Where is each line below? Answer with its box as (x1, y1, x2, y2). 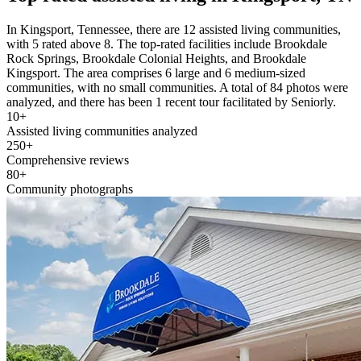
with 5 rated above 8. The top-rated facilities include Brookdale (6, 37, 327, 52)
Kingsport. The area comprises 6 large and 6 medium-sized (6, 66, 305, 81)
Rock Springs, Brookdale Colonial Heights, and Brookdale (6, 52, 306, 66)
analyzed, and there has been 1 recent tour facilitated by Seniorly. (6, 95, 336, 110)
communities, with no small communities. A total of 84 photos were (6, 81, 348, 95)
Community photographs (6, 182, 133, 197)
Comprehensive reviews (6, 153, 129, 168)
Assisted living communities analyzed (6, 124, 197, 139)
